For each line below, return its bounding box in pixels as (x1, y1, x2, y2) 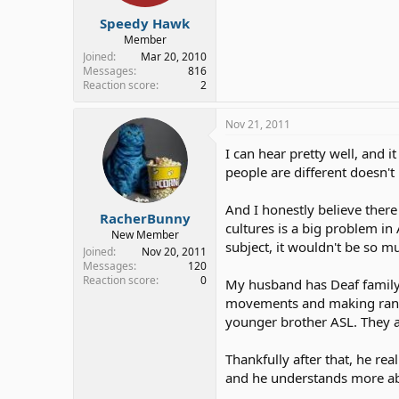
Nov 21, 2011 (225, 116, 290, 132)
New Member (110, 227, 179, 242)
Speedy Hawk (100, 13, 190, 32)
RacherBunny (99, 209, 191, 227)
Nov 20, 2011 (142, 244, 207, 259)
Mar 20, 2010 (141, 48, 207, 64)
